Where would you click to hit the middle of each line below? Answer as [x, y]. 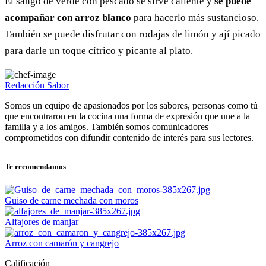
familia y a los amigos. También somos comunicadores [107, 127]
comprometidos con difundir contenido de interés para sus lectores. [129, 138]
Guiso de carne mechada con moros [72, 201]
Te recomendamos [35, 167]
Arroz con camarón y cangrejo [62, 243]
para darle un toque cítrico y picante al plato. [99, 51]
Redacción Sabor [37, 85]
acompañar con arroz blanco [68, 18]
